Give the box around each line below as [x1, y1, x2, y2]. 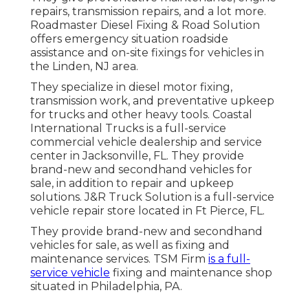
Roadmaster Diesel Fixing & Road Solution [30, 19, 260, 32]
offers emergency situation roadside [30, 32, 228, 46]
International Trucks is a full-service [30, 122, 226, 135]
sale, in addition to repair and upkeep [30, 177, 234, 190]
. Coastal [208, 108, 252, 122]
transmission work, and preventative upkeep [30, 94, 274, 108]
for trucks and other [30, 108, 145, 122]
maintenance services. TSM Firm [30, 252, 208, 266]
